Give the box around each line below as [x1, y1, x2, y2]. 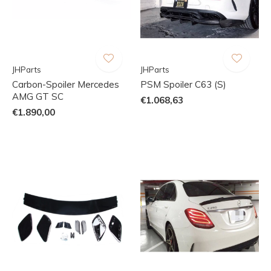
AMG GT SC [12, 90, 64, 102]
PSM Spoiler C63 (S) [140, 78, 226, 90]
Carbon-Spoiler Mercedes [12, 78, 119, 90]
